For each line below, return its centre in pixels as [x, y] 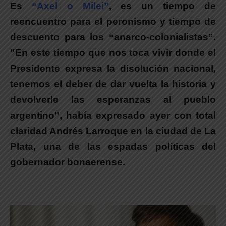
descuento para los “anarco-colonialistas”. [113, 37]
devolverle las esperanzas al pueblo [113, 100]
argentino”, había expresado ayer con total [113, 116]
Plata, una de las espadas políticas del [113, 147]
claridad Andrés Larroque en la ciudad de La [113, 131]
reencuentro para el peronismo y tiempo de [113, 22]
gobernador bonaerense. [68, 162]
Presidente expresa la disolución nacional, [113, 69]
